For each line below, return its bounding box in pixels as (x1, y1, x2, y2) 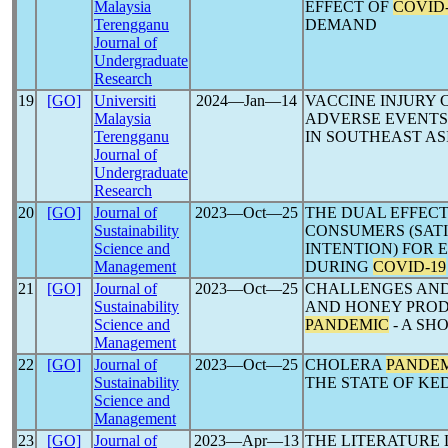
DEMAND (305, 16, 377, 33)
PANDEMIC (305, 316, 389, 333)
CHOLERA (305, 356, 386, 373)
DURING (305, 258, 373, 275)
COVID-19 (373, 258, 446, 275)
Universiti (94, 92, 156, 109)
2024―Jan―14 (196, 92, 297, 109)
